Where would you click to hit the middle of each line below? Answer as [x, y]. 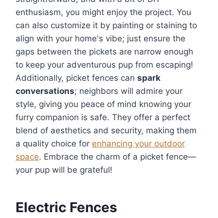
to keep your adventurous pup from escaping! [104, 65]
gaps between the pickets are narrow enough [104, 52]
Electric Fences [66, 208]
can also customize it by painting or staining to [106, 26]
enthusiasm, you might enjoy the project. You [103, 12]
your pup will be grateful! [64, 170]
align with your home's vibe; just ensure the [100, 39]
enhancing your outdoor [138, 144]
